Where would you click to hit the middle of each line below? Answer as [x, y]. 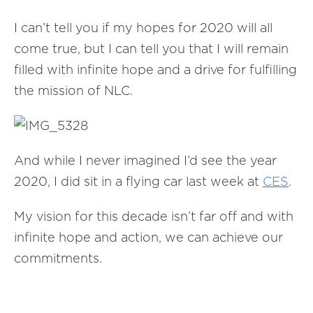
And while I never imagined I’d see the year [145, 160]
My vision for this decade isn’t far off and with [154, 216]
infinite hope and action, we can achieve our [148, 237]
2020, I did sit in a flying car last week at [138, 181]
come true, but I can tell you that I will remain [151, 49]
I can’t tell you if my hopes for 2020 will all [143, 28]
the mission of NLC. [73, 90]
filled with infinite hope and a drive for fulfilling [155, 70]
